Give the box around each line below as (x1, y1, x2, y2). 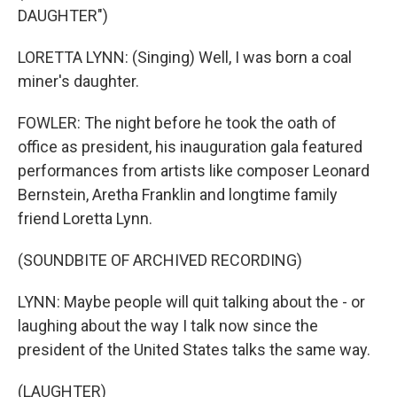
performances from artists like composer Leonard (18, 161, 370, 180)
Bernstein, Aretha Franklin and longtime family (18, 185, 338, 204)
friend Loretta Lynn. (18, 209, 152, 228)
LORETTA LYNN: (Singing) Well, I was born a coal (18, 48, 352, 66)
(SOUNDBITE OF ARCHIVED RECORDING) (18, 251, 302, 269)
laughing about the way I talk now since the (18, 316, 318, 335)
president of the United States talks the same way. (18, 340, 370, 359)
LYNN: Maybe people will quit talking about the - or (18, 292, 365, 311)
